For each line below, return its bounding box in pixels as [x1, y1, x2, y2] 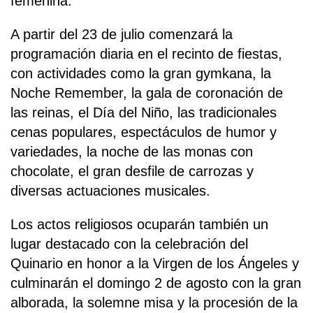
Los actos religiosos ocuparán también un [10, 216, 268, 232]
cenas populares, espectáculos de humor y [10, 124, 277, 140]
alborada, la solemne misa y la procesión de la [10, 294, 298, 310]
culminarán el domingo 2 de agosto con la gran [10, 275, 301, 291]
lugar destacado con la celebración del [10, 235, 248, 252]
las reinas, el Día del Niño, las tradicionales [10, 104, 277, 120]
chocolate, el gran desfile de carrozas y [10, 163, 254, 179]
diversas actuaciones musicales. [10, 182, 210, 198]
